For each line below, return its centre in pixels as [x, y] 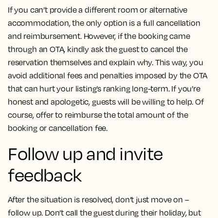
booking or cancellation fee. [58, 128]
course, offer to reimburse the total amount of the [98, 115]
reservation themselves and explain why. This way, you [106, 62]
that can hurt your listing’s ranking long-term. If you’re [104, 89]
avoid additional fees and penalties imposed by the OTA [108, 75]
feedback [45, 175]
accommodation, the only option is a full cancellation [104, 23]
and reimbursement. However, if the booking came [99, 36]
